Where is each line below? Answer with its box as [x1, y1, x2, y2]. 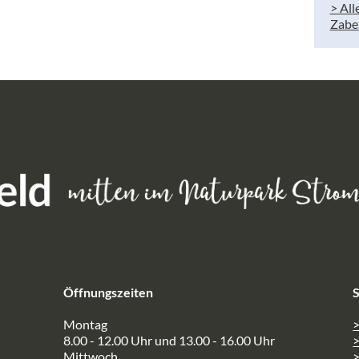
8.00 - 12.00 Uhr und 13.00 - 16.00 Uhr [63, 333, 275, 349]
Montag [63, 317, 107, 333]
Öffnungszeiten [63, 284, 153, 301]
